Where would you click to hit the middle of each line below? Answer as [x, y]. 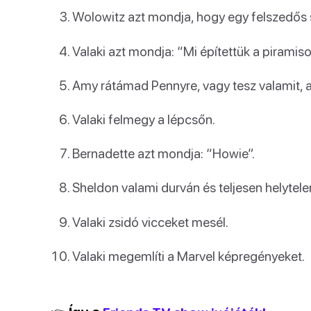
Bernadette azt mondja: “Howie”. [163, 153]
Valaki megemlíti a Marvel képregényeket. [188, 255]
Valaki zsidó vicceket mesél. [150, 221]
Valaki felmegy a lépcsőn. [144, 119]
